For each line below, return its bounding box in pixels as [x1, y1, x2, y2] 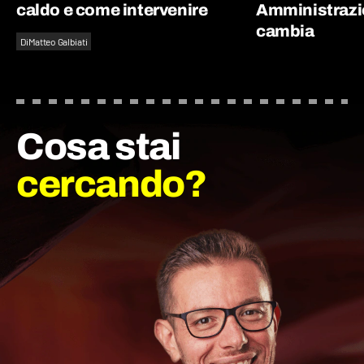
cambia [256, 22, 314, 41]
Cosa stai [43, 127, 180, 168]
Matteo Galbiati [28, 36, 88, 48]
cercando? [16, 164, 206, 206]
